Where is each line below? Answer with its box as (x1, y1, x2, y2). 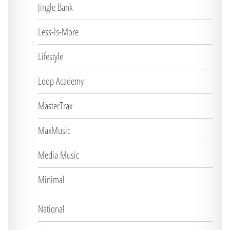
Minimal (38, 173, 65, 186)
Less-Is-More (38, 25, 79, 39)
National (38, 202, 65, 216)
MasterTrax (38, 99, 72, 112)
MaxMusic (38, 124, 70, 137)
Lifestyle (38, 50, 63, 63)
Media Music (38, 148, 79, 162)
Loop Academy (38, 74, 84, 88)
